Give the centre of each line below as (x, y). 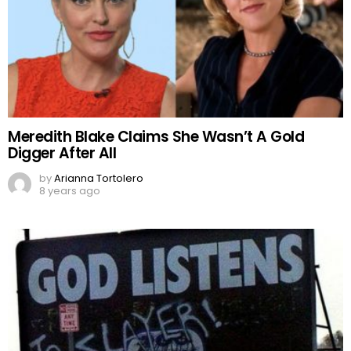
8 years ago (70, 190)
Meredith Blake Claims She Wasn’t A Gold (156, 136)
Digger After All (62, 153)
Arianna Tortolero (99, 178)
